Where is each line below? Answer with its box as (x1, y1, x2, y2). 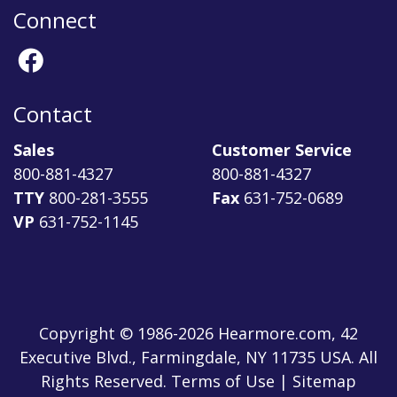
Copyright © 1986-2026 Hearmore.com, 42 (39, 323, 358, 345)
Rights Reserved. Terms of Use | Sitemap (41, 370, 356, 393)
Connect (13, 4, 97, 35)
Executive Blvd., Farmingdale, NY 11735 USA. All (19, 346, 378, 369)
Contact (13, 98, 92, 128)
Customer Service (212, 139, 352, 161)
